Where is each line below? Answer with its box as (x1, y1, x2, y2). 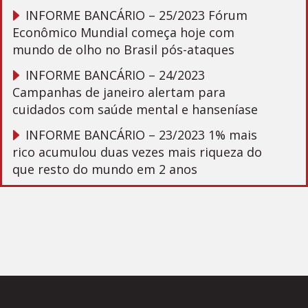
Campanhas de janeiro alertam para (12, 84, 225, 101)
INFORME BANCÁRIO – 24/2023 (25, 67, 205, 84)
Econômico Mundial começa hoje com (12, 24, 234, 41)
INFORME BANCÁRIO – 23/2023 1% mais (25, 126, 257, 144)
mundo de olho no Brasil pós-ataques (12, 41, 234, 58)
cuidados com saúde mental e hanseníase (12, 101, 258, 118)
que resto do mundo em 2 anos (12, 161, 197, 178)
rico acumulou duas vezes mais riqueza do (12, 144, 262, 161)
